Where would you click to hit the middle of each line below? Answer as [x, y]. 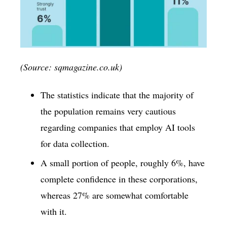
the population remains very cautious [108, 111]
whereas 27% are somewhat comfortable [115, 195]
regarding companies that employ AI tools [118, 127]
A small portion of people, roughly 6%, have [123, 162]
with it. [54, 211]
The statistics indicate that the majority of [117, 95]
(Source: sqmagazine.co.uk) [71, 67]
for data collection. [75, 144]
